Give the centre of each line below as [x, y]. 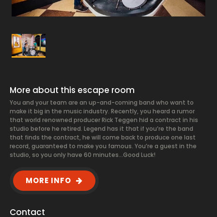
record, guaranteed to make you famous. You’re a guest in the [103, 146]
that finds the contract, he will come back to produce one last [103, 137]
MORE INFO [48, 180]
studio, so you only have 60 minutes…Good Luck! [83, 155]
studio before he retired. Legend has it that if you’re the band [101, 129]
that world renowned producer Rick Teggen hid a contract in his [104, 120]
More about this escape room [72, 90]
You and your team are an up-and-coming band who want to [102, 102]
